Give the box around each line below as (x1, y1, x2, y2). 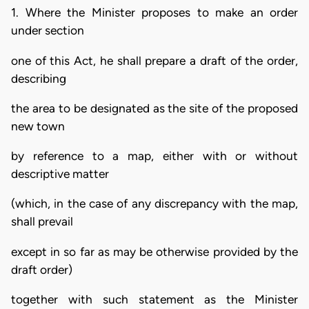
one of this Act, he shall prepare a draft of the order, (11, 53, 298, 68)
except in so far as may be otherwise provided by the (11, 244, 298, 259)
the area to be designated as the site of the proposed (11, 101, 298, 115)
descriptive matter (11, 167, 109, 181)
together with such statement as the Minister (11, 292, 298, 307)
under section (11, 23, 84, 38)
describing (11, 71, 66, 86)
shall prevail (11, 215, 73, 229)
